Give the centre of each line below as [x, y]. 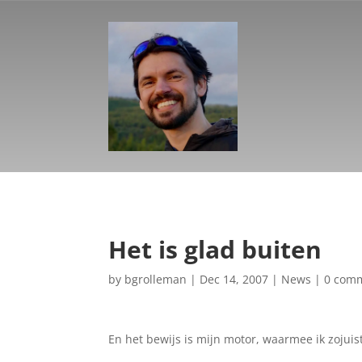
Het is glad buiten [215, 250]
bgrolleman [156, 280]
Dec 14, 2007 [234, 280]
